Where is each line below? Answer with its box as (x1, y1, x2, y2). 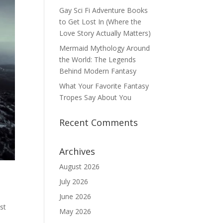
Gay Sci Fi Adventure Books (59, 5, 148, 15)
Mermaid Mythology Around (59, 43, 150, 53)
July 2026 (59, 177, 89, 186)
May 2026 (59, 207, 92, 216)
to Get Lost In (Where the (59, 17, 142, 26)
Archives (59, 145, 96, 157)
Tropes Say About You (59, 93, 132, 102)
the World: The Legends (59, 55, 136, 64)
